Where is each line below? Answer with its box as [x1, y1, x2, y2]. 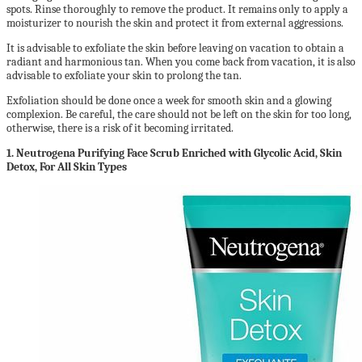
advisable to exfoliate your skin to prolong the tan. [6, 68, 242, 82]
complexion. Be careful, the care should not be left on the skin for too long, [6, 107, 351, 121]
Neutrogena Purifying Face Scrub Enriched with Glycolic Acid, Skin [16, 145, 342, 160]
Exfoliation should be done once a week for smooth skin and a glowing [6, 93, 331, 107]
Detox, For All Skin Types [6, 159, 127, 174]
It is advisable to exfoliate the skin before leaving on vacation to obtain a [6, 40, 344, 55]
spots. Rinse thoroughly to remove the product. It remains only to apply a [6, 2, 348, 16]
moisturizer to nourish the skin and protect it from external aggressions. [6, 15, 343, 30]
